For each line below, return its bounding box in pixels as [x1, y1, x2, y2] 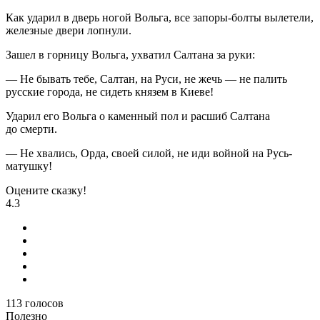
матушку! [6, 160, 52, 173]
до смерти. [6, 123, 57, 136]
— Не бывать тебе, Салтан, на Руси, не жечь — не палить [6, 73, 287, 86]
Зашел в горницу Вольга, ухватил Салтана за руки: [6, 49, 255, 61]
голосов [25, 297, 64, 310]
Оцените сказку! [6, 184, 86, 197]
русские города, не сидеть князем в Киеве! [6, 86, 214, 99]
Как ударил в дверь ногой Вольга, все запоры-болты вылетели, [6, 11, 314, 24]
